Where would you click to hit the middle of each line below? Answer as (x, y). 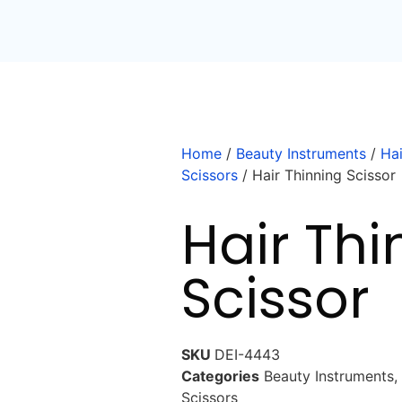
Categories (220, 376)
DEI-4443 (247, 354)
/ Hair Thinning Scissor (317, 175)
